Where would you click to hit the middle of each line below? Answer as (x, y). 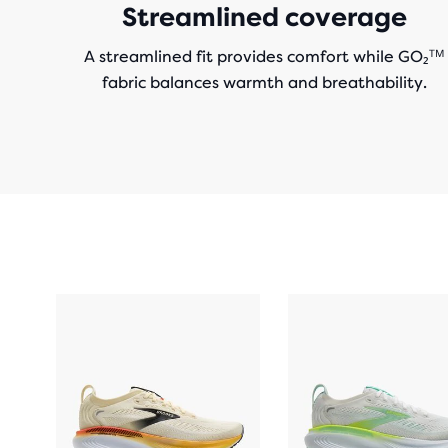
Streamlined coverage (264, 17)
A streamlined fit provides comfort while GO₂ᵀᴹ (264, 56)
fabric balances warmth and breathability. (264, 82)
